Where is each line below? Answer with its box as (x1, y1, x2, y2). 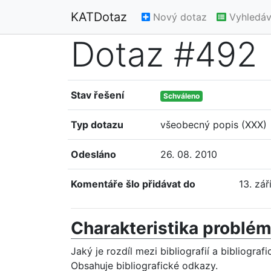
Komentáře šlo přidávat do (71, 178, 195, 190)
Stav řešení (71, 89, 124, 101)
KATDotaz (71, 10, 127, 24)
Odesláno (71, 148, 116, 160)
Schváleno (163, 91, 200, 100)
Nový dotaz (150, 11, 207, 23)
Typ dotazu (71, 119, 123, 131)
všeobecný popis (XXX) (160, 119, 267, 131)
